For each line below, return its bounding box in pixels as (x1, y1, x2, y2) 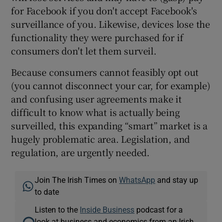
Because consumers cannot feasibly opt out (11, 65, 199, 78)
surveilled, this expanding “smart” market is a (11, 118, 208, 132)
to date (35, 187, 59, 196)
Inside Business (80, 205, 135, 214)
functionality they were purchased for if (11, 30, 183, 44)
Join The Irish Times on (35, 175, 119, 184)
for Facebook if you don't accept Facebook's (11, 3, 197, 17)
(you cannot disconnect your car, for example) (11, 78, 211, 92)
